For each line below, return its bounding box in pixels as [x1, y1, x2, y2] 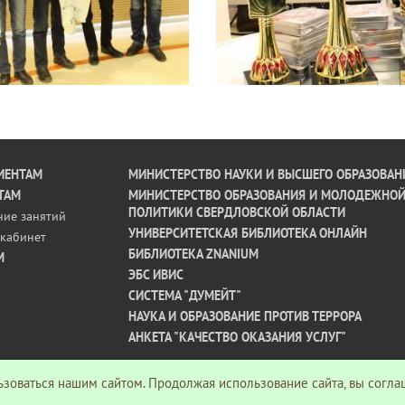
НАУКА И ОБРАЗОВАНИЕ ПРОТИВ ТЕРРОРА [127, 308, 362, 325]
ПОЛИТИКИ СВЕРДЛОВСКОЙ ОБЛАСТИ [127, 204, 345, 221]
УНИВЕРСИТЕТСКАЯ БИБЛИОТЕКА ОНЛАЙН [127, 225, 367, 241]
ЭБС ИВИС [127, 267, 184, 283]
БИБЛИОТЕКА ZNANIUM [127, 246, 259, 262]
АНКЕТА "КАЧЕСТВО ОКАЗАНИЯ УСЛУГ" [127, 329, 346, 345]
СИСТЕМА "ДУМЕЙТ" [127, 287, 241, 304]
